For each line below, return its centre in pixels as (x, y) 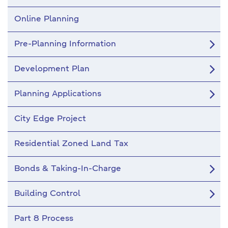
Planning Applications (58, 94)
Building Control (47, 194)
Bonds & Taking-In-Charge (68, 169)
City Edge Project (50, 119)
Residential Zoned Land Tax (71, 144)
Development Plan (52, 69)
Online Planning (47, 19)
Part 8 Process (44, 219)
